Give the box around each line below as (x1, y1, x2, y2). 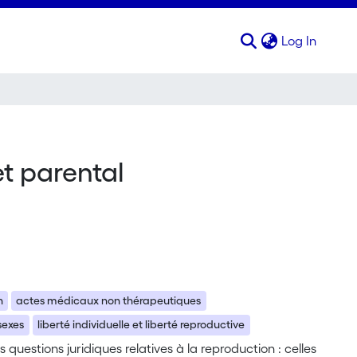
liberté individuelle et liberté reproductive (37, 318, 245, 331)
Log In (281, 33, 317, 48)
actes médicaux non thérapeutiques (16, 294, 202, 307)
